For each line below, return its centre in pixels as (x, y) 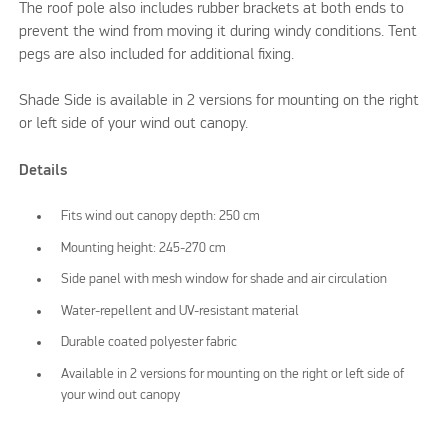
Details (43, 170)
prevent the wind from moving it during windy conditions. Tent (218, 31)
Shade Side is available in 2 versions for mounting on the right (219, 101)
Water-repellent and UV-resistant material (180, 310)
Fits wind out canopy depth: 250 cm (160, 216)
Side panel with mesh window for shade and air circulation (224, 279)
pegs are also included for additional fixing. (157, 54)
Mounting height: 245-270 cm (143, 247)
